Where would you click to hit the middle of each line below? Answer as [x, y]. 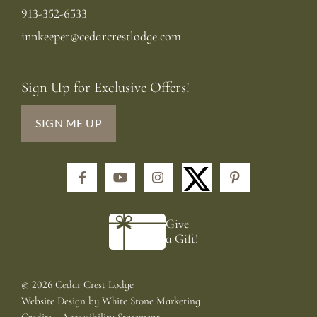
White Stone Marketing [151, 301]
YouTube [149, 177]
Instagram [190, 177]
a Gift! [182, 239]
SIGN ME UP [69, 122]
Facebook [109, 177]
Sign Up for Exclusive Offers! [105, 87]
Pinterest [261, 177]
